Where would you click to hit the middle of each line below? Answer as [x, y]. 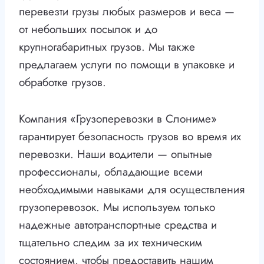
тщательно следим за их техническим [110, 243]
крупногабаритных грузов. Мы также [107, 47]
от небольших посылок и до [88, 29]
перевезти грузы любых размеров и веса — [127, 12]
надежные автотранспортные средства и [118, 225]
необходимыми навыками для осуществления [132, 190]
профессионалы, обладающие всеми [111, 172]
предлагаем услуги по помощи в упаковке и [127, 65]
